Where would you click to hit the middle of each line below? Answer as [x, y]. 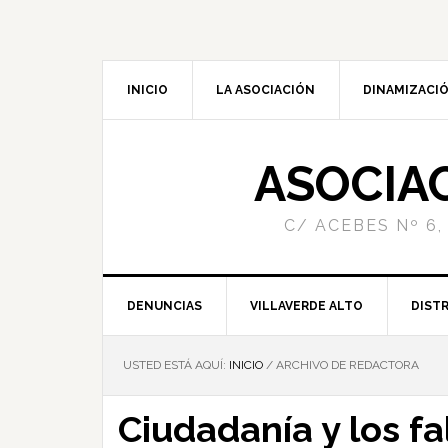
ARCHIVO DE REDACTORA [346, 365]
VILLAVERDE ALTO [306, 306]
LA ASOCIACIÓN [265, 90]
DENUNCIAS [164, 306]
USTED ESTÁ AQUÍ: [176, 365]
